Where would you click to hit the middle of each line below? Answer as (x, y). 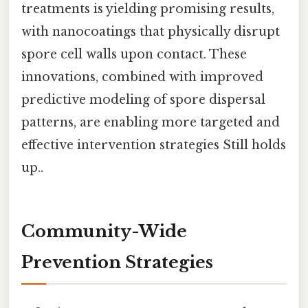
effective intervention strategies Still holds (154, 145)
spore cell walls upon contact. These (134, 55)
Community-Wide (104, 232)
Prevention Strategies (117, 263)
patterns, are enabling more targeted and (151, 123)
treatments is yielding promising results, (148, 9)
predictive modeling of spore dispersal (143, 100)
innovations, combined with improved (142, 77)
